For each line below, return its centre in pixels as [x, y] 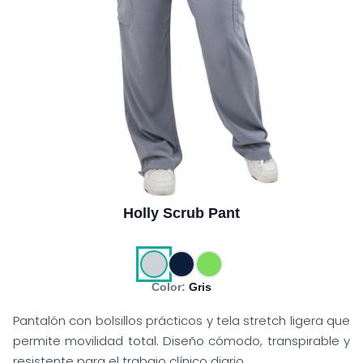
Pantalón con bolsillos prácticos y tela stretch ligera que [181, 320]
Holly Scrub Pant [181, 213]
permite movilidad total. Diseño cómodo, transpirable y [181, 341]
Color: [169, 287]
